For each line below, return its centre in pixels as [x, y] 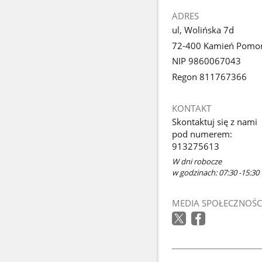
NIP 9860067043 [206, 61]
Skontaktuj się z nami [216, 122]
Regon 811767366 [209, 77]
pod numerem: [202, 134]
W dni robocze [196, 161]
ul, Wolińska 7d [203, 30]
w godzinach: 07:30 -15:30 [215, 172]
